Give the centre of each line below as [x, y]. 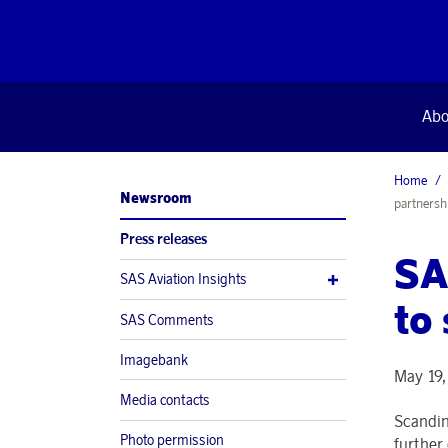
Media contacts [165, 399]
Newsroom [156, 197]
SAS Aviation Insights [183, 279]
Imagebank [154, 359]
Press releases [163, 239]
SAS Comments [167, 319]
